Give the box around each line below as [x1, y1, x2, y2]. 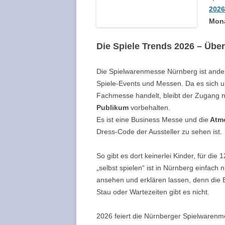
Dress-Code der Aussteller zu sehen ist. [96, 127, 222, 136]
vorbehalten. [129, 103, 170, 111]
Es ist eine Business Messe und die [96, 115, 208, 124]
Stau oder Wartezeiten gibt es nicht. [96, 187, 209, 196]
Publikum [96, 103, 129, 111]
